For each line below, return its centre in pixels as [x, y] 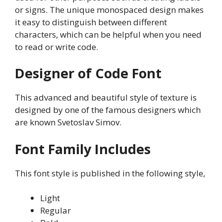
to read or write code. [56, 47]
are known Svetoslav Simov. [68, 122]
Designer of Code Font [88, 73]
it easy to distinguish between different [91, 22]
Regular [55, 211]
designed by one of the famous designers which [108, 110]
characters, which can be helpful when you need [108, 34]
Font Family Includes [83, 149]
